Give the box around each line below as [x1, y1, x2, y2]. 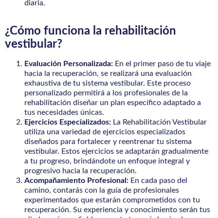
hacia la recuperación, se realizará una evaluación [24, 69, 192, 77]
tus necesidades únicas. [24, 108, 104, 116]
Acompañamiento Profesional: [24, 176, 128, 184]
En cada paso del [128, 176, 187, 184]
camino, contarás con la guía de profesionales [24, 186, 179, 194]
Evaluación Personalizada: [24, 59, 113, 68]
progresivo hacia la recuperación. [24, 166, 137, 175]
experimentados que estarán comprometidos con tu [24, 196, 200, 204]
